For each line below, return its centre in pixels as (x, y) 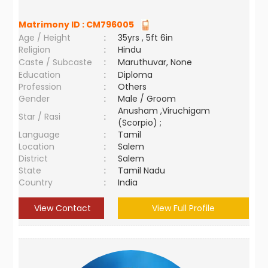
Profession (40, 87)
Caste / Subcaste (56, 62)
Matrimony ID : (53, 25)
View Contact (62, 208)
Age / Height (45, 38)
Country (36, 182)
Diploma (135, 75)
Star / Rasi (40, 117)
